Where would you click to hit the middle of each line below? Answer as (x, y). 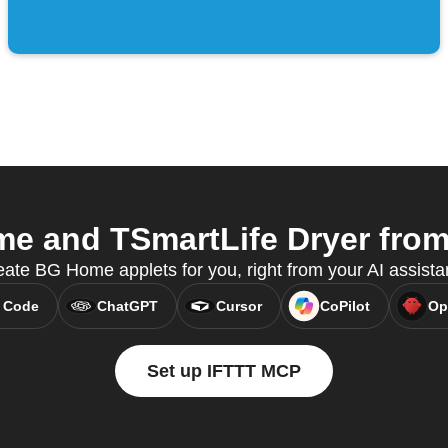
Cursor (238, 306)
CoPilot (344, 306)
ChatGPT (127, 306)
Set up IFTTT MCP (224, 371)
